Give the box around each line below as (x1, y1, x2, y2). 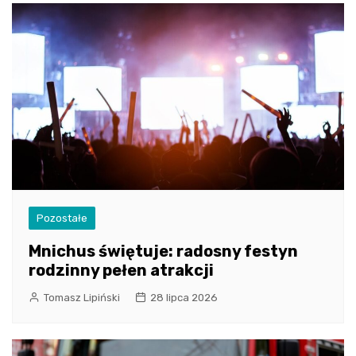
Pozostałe (37, 212, 87, 225)
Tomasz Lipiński (44, 292, 120, 304)
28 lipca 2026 (150, 292, 218, 304)
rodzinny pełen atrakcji (29, 261, 214, 281)
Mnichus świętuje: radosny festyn (29, 242, 298, 261)
